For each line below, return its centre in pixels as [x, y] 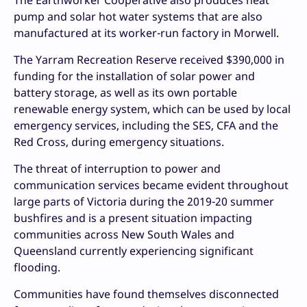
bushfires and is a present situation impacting [133, 218]
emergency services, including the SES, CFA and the [146, 126]
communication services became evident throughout [151, 185]
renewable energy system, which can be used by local [152, 109]
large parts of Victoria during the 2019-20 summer [144, 202]
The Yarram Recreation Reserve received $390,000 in [149, 60]
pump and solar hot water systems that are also [138, 17]
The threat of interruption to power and [117, 169]
